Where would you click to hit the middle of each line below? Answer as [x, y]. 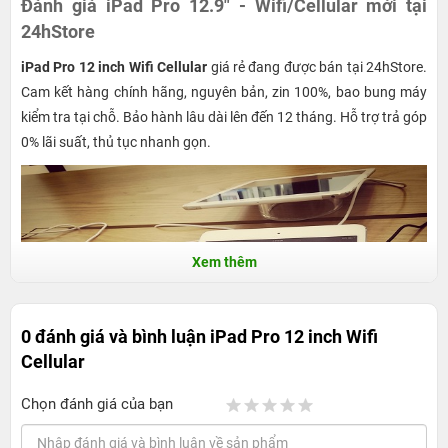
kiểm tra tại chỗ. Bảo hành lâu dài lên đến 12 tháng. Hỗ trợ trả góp [224, 117]
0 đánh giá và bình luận [115, 336]
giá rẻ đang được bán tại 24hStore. [317, 67]
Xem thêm [224, 261]
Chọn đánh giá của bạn [97, 403]
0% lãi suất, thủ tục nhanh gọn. [116, 142]
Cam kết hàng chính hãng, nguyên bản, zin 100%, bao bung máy [224, 92]
